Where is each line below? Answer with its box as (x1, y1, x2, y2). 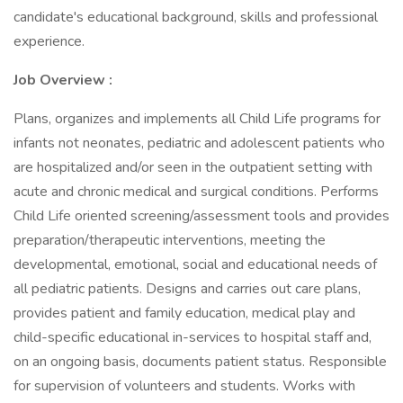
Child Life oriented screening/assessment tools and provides (13, 206, 390, 226)
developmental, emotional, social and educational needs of (13, 255, 377, 274)
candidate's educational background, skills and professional (13, 7, 378, 27)
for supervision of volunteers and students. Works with (13, 376, 355, 396)
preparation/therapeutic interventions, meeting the (13, 230, 326, 250)
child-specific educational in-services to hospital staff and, (13, 327, 372, 347)
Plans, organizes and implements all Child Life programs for (13, 109, 381, 129)
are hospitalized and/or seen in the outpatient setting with (13, 157, 372, 177)
